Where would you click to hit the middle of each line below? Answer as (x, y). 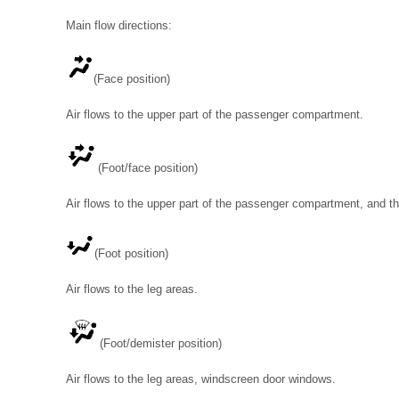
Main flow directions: (119, 25)
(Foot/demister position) (161, 343)
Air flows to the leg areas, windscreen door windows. (201, 379)
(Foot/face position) (148, 168)
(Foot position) (131, 253)
